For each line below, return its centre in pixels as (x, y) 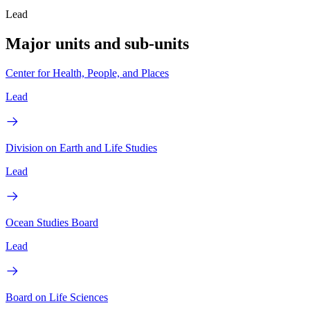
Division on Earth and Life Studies (81, 148)
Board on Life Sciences (57, 298)
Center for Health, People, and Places (87, 73)
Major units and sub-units (97, 44)
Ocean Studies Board (52, 223)
